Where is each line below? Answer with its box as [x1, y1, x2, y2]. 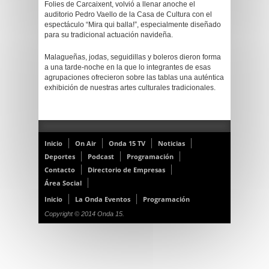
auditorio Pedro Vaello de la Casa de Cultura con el [44, 10, 212, 19]
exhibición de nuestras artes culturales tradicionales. [44, 83, 216, 92]
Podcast [88, 152, 114, 161]
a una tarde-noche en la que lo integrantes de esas [44, 63, 211, 71]
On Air [75, 139, 96, 148]
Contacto [44, 165, 75, 174]
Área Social [44, 178, 82, 187]
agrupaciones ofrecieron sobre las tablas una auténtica [44, 73, 224, 82]
